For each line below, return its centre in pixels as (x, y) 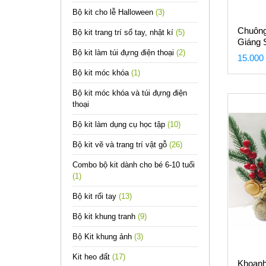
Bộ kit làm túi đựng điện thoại (124, 53)
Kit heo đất (92, 257)
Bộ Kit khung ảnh (103, 237)
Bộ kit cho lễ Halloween (114, 12)
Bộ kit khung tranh (105, 216)
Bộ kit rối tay (96, 196)
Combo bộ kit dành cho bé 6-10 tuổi (134, 165)
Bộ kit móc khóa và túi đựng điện (130, 93)
